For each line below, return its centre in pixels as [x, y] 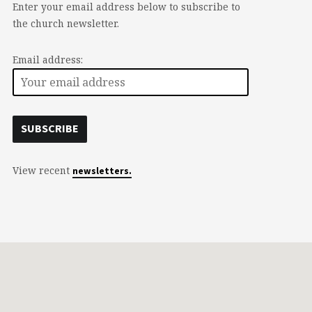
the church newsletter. [65, 23]
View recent [42, 170]
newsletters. [102, 171]
